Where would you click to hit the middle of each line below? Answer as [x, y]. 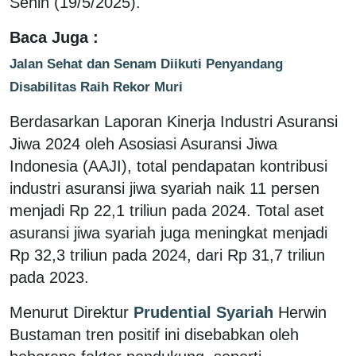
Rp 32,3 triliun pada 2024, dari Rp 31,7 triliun [167, 255]
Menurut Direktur [69, 312]
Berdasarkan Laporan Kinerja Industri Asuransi [174, 121]
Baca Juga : [54, 37]
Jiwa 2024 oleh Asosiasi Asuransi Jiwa [143, 143]
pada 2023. [49, 277]
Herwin [302, 312]
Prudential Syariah [203, 312]
